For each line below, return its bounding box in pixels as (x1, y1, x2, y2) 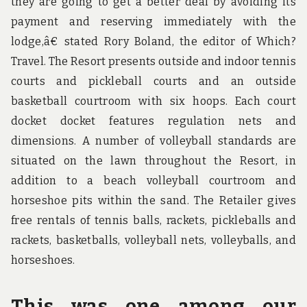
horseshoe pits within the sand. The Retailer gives (11, 194, 296, 208)
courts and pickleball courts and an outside (11, 75, 296, 88)
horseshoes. (11, 254, 75, 267)
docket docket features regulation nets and (11, 114, 296, 128)
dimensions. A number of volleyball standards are (11, 134, 296, 148)
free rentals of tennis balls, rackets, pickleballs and (11, 214, 296, 228)
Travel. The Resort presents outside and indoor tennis (11, 55, 296, 69)
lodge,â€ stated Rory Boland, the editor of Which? (11, 35, 296, 49)
